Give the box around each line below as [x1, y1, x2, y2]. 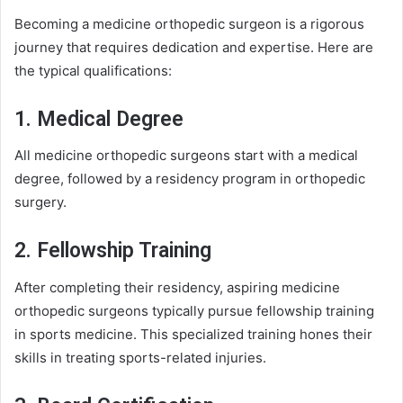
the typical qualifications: [14, 61, 172, 79]
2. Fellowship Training [14, 238, 211, 264]
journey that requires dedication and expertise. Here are [14, 38, 373, 56]
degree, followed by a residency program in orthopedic [14, 170, 365, 188]
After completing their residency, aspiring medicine [14, 278, 340, 296]
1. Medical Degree [14, 106, 184, 131]
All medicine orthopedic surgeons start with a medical [14, 147, 358, 165]
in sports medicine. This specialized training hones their [14, 325, 372, 343]
